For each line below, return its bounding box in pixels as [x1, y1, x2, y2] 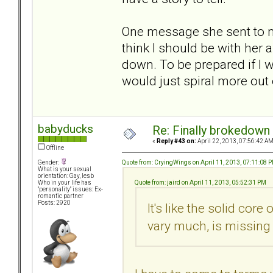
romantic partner [38, 193, 83, 200]
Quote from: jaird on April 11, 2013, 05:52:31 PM [135, 179, 266, 186]
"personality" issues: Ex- [38, 186, 103, 193]
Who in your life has [38, 179, 91, 186]
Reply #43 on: [157, 138, 196, 145]
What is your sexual [38, 166, 91, 173]
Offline [45, 144, 64, 152]
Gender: [38, 159, 60, 166]
